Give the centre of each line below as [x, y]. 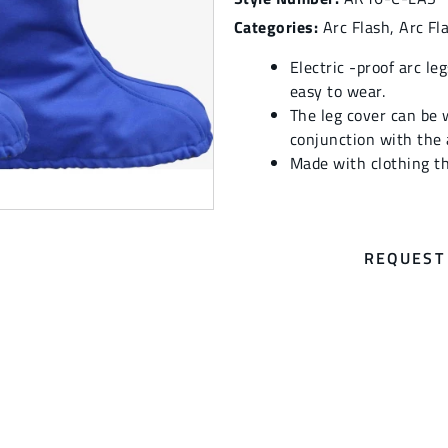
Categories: [276, 27]
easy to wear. [338, 91]
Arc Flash [356, 27]
